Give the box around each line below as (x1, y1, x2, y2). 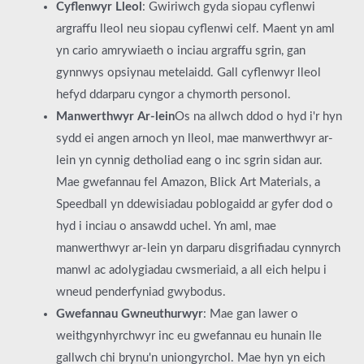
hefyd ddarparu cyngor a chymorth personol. (55, 88, 291, 101)
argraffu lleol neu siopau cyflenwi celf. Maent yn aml (55, 22, 335, 35)
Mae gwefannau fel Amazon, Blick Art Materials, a (55, 175, 320, 188)
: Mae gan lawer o (202, 307, 298, 320)
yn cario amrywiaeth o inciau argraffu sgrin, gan (55, 44, 305, 57)
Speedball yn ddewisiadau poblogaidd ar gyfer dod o (55, 197, 333, 210)
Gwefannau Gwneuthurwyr (55, 307, 203, 320)
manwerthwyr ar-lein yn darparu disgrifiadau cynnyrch (55, 241, 340, 254)
